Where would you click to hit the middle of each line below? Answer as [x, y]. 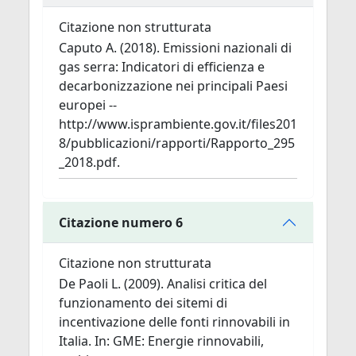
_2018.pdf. [89, 162]
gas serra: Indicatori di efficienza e [162, 67]
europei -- [88, 105]
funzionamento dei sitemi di [143, 303]
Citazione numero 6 [121, 222]
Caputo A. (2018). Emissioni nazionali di [175, 48]
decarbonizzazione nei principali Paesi [173, 86]
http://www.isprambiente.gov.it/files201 [178, 124]
